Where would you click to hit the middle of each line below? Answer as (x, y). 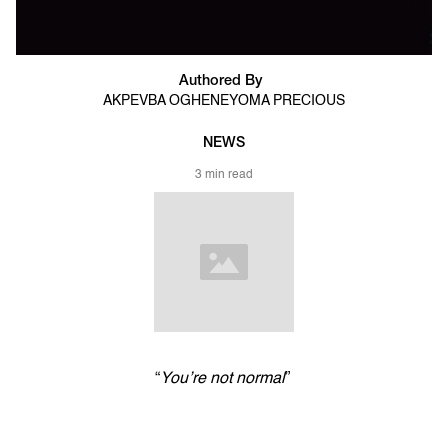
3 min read (224, 175)
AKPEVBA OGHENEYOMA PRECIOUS (224, 101)
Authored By (220, 82)
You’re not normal (222, 379)
